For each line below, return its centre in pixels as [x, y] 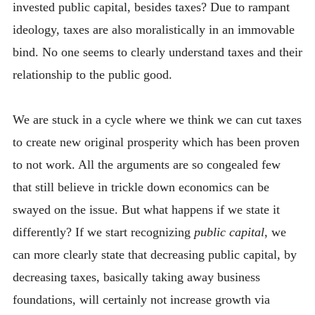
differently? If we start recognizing [103, 232]
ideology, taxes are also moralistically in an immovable [153, 29]
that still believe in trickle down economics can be [141, 187]
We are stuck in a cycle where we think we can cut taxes [157, 120]
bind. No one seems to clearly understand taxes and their [157, 52]
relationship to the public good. [92, 74]
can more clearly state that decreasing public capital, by [154, 255]
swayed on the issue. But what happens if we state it [146, 210]
